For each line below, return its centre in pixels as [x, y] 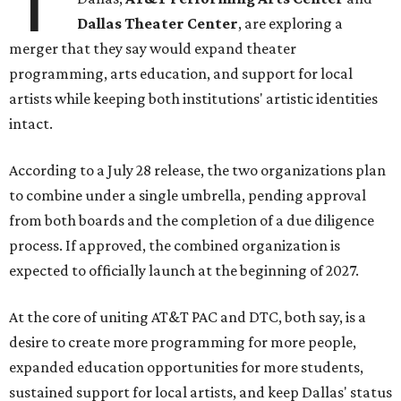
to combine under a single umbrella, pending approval [188, 196]
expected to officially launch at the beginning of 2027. [184, 271]
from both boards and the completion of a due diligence [192, 221]
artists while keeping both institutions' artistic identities [193, 99]
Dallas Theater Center [158, 24]
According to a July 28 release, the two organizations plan [197, 171]
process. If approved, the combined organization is [175, 246]
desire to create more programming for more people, [183, 342]
